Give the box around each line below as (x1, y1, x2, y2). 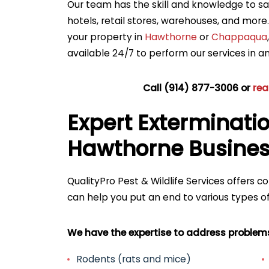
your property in (67, 31, 145, 44)
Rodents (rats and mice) (76, 253, 192, 266)
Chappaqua (211, 31, 267, 44)
